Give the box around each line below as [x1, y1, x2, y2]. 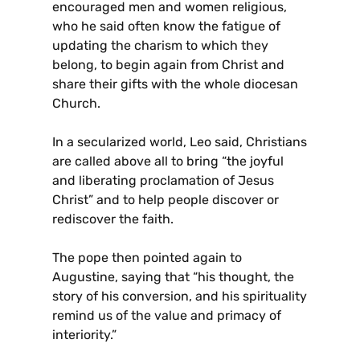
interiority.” [52, 327, 117, 343]
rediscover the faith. [52, 211, 174, 227]
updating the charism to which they [52, 38, 268, 54]
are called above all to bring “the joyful [52, 153, 284, 170]
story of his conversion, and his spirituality [52, 288, 307, 305]
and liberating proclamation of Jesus [52, 173, 274, 189]
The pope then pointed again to [52, 250, 242, 266]
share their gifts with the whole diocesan [52, 76, 298, 92]
